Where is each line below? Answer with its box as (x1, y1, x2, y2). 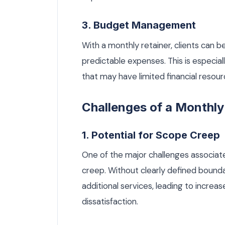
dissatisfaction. (82, 196, 138, 207)
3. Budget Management (82, 19, 196, 31)
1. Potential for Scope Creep (82, 129, 220, 141)
